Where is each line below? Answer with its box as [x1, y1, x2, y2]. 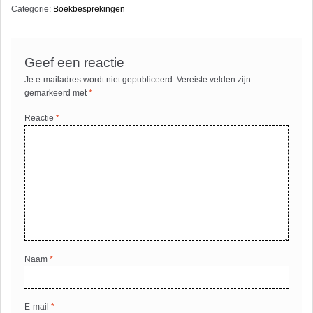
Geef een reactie [24, 54, 125, 70]
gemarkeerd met [24, 87, 89, 98]
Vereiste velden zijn [177, 74, 252, 85]
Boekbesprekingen [53, 4, 125, 15]
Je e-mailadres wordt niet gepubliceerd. [24, 74, 175, 85]
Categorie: [11, 4, 53, 15]
